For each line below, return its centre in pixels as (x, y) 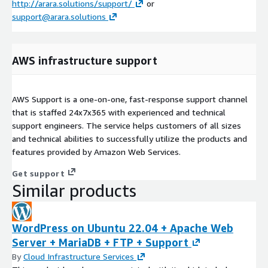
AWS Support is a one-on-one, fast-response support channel (130, 99)
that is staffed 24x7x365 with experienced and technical (119, 112)
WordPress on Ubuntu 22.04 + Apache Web (123, 228)
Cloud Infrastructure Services (79, 257)
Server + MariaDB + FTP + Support (100, 243)
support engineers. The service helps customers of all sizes (127, 126)
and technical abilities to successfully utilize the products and (130, 139)
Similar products (74, 191)
